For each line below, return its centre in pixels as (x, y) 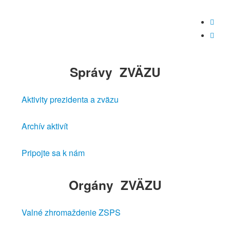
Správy (91, 72)
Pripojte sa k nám (53, 153)
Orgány (91, 185)
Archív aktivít (45, 126)
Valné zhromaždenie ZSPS (71, 212)
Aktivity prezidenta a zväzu (70, 99)
